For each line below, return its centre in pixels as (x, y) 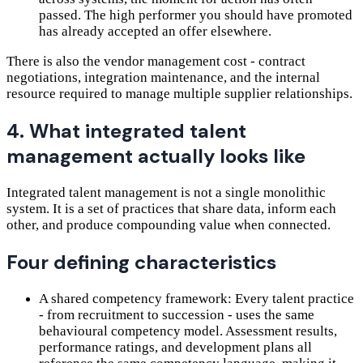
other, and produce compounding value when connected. (169, 224)
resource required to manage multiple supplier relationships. (179, 94)
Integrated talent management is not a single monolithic (166, 192)
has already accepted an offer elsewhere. (155, 32)
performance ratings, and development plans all (175, 347)
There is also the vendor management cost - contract (156, 62)
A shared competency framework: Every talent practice (196, 298)
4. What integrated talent (126, 130)
